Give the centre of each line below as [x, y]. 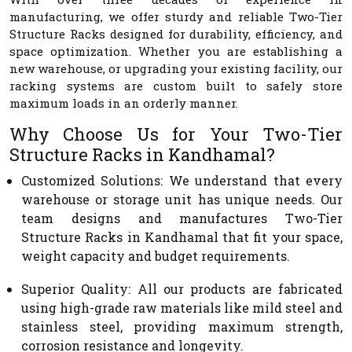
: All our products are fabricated [236, 288]
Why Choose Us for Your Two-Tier [176, 134]
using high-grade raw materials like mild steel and [182, 307]
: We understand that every [252, 180]
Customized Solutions [91, 180]
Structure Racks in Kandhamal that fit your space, [182, 236]
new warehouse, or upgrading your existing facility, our [176, 68]
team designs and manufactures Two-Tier [182, 218]
